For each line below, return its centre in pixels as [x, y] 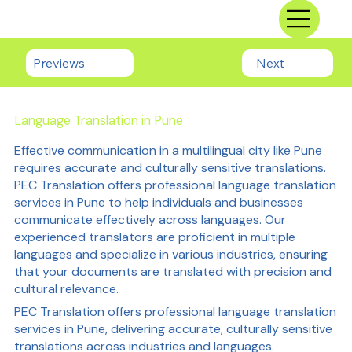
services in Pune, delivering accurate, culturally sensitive [173, 329]
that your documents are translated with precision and [172, 272]
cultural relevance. [66, 289]
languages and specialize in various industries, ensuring [170, 255]
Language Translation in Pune [98, 121]
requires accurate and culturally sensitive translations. [170, 168]
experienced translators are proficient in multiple [154, 237]
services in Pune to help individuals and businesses [158, 203]
